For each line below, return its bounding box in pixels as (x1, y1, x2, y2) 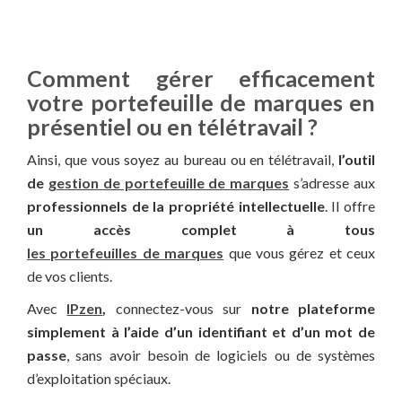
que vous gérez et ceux (223, 244, 375, 262)
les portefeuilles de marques (27, 244, 224, 262)
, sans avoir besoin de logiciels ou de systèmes (66, 346, 375, 364)
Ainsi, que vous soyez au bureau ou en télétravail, (27, 151, 338, 169)
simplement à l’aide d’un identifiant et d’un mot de (27, 323, 375, 341)
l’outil (338, 151, 375, 169)
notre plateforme (250, 300, 376, 318)
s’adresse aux (289, 174, 376, 192)
